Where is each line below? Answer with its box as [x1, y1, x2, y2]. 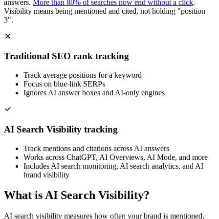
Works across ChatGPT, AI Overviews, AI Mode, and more [23, 153, 208, 161]
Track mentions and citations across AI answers [23, 144, 169, 153]
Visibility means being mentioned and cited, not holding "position [4, 6, 205, 15]
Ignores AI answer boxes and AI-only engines [23, 88, 165, 97]
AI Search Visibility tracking [4, 124, 118, 134]
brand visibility [23, 170, 69, 179]
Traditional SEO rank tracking [4, 51, 129, 62]
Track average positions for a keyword [23, 71, 142, 80]
